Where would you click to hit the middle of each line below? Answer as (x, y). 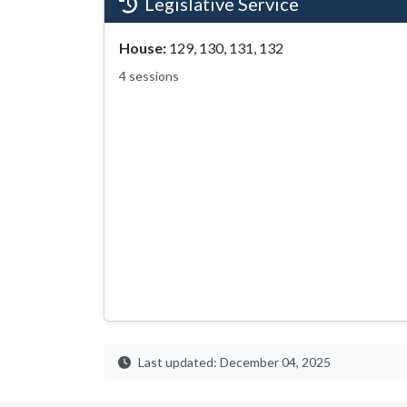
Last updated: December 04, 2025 (234, 362)
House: (143, 48)
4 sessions (149, 76)
